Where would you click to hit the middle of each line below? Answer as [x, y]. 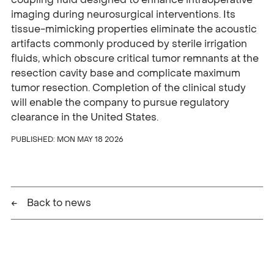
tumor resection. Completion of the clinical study [129, 88]
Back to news [59, 203]
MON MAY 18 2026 [91, 140]
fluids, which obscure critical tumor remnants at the [135, 59]
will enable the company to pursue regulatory [120, 103]
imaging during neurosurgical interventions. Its [124, 15]
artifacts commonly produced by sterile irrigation [129, 44]
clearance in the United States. [85, 117]
